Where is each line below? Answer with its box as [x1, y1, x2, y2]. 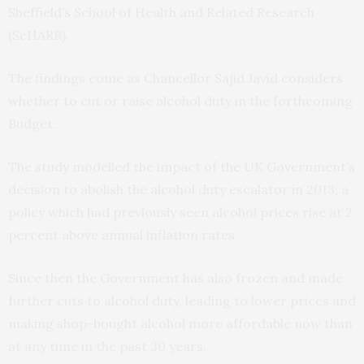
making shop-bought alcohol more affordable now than [8, 315, 353, 332]
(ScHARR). [8, 27, 69, 44]
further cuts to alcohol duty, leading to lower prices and [8, 292, 356, 310]
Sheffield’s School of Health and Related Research [8, 4, 314, 21]
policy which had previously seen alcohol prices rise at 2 [8, 204, 353, 221]
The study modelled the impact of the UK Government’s [8, 158, 355, 175]
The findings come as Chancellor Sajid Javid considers [8, 70, 343, 87]
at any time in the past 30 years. [8, 338, 206, 355]
